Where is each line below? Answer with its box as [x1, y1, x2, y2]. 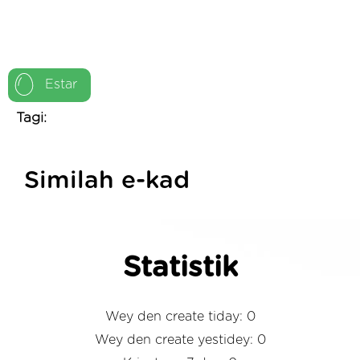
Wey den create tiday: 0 [104, 309, 256, 323]
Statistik [122, 253, 238, 282]
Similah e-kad [24, 168, 190, 193]
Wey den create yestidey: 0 [94, 333, 266, 346]
